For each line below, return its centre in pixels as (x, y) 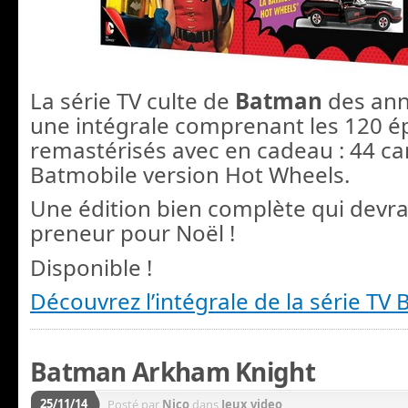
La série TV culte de (130, 101)
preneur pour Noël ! (133, 233)
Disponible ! (91, 267)
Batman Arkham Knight (173, 372)
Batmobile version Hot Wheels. (190, 175)
